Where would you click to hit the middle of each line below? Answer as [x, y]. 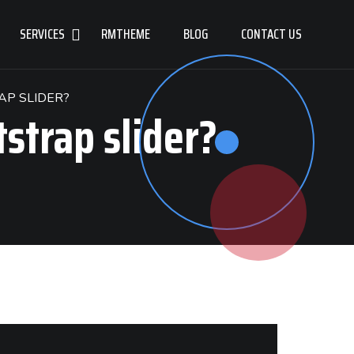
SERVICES [42, 34]
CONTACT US [271, 34]
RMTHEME [126, 34]
